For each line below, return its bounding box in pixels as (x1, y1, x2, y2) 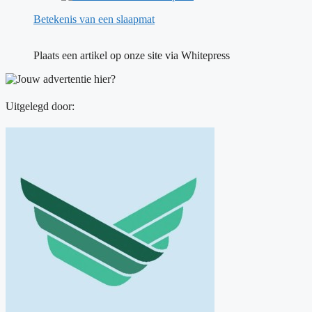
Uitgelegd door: (6, 100, 75, 112)
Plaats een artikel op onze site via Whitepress (33, 49, 230, 61)
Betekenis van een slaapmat (33, 13, 155, 25)
